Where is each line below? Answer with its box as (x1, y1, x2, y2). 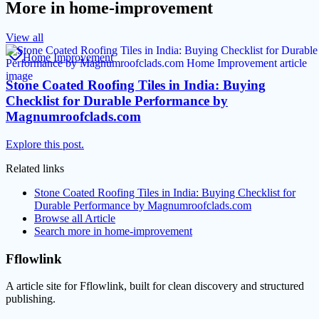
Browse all (34, 211, 85, 224)
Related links (6, 162, 64, 174)
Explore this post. (6, 137, 84, 150)
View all (6, 31, 43, 44)
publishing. (6, 293, 56, 305)
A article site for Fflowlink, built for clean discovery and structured (6, 280, 304, 293)
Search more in (34, 224, 105, 237)
